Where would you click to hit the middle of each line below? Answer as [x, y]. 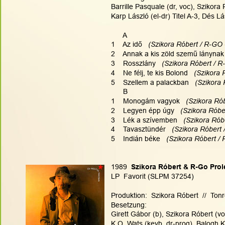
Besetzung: [129, 205]
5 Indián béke [138, 139]
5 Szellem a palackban [152, 82]
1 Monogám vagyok [147, 101]
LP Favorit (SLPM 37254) [152, 177]
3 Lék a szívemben [146, 120]
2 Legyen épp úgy [145, 110]
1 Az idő [129, 44]
